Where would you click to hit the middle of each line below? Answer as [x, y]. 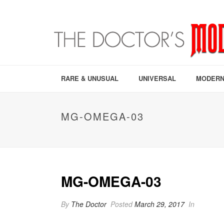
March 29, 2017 [159, 204]
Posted [121, 204]
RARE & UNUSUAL [90, 78]
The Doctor [89, 204]
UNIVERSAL [157, 78]
